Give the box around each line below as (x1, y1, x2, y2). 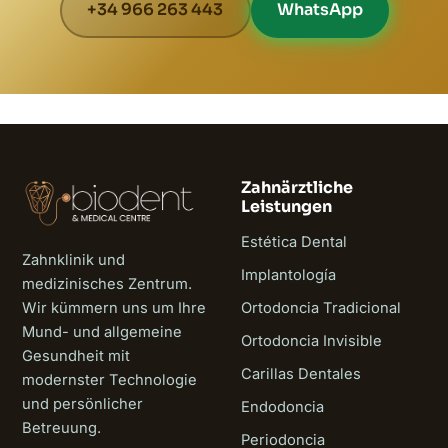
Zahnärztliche (241, 176, 353, 198)
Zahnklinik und (22, 250, 125, 269)
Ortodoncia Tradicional (241, 298, 401, 317)
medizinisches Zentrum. (22, 274, 192, 293)
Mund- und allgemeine (22, 322, 182, 341)
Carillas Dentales (241, 364, 361, 383)
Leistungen (241, 195, 332, 217)
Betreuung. (22, 418, 101, 437)
